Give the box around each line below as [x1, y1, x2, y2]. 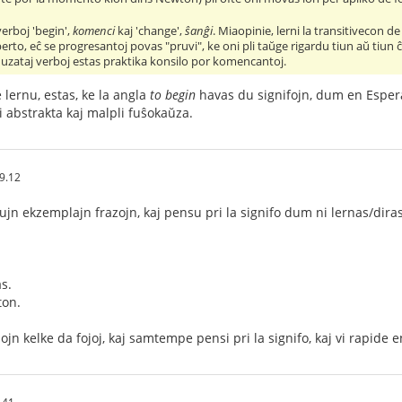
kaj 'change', [115, 22, 186, 39]
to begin [150, 85, 196, 103]
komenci [73, 22, 116, 39]
